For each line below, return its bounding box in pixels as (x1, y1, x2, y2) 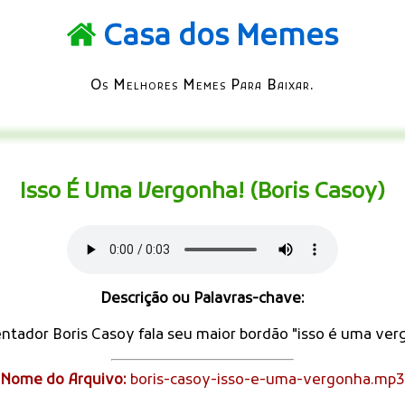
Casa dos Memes (103, 19, 338, 58)
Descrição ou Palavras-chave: (100, 289, 305, 308)
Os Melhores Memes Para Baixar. (90, 76, 315, 95)
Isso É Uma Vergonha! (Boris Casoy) (20, 177, 385, 207)
